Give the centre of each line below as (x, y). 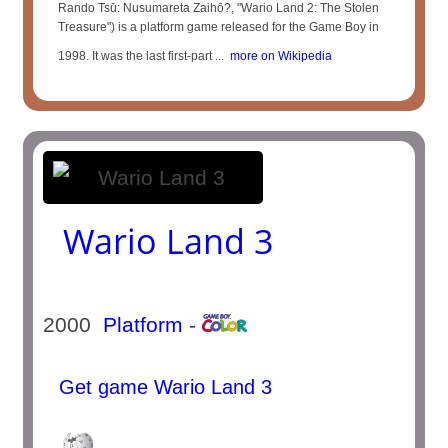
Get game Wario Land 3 (163, 387)
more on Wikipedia (278, 56)
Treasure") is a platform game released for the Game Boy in (219, 27)
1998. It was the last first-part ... (141, 56)
